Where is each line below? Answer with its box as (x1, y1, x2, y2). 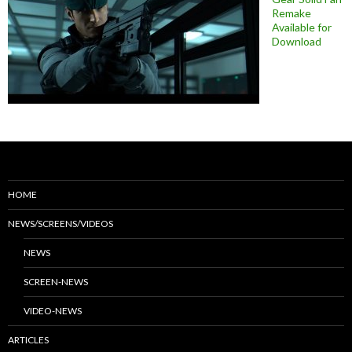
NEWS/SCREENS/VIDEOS (8, 218, 113, 230)
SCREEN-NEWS (24, 276, 88, 288)
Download (272, 35, 321, 49)
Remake (272, 6, 311, 20)
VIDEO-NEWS (24, 305, 82, 317)
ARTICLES (8, 334, 49, 346)
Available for (272, 20, 332, 35)
